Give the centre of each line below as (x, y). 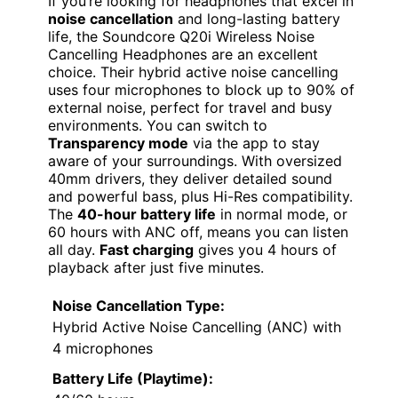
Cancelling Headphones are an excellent (183, 54)
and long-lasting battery (257, 18)
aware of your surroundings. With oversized (195, 160)
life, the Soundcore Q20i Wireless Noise (181, 36)
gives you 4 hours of (265, 249)
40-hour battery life (147, 214)
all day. (74, 249)
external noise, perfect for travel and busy (190, 107)
